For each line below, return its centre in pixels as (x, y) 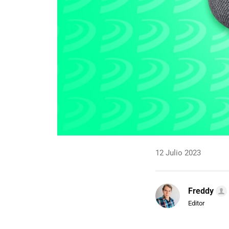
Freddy (201, 191)
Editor (196, 203)
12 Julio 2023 (178, 153)
